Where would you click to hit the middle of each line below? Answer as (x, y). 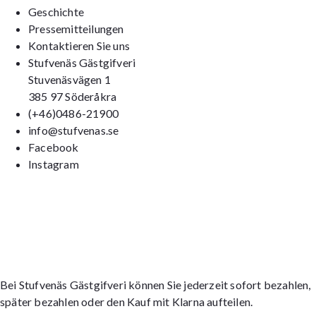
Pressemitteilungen (76, 28)
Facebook (54, 147)
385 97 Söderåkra (73, 96)
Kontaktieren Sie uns (79, 45)
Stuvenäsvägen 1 (69, 79)
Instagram (54, 164)
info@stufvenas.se (74, 130)
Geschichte (56, 11)
